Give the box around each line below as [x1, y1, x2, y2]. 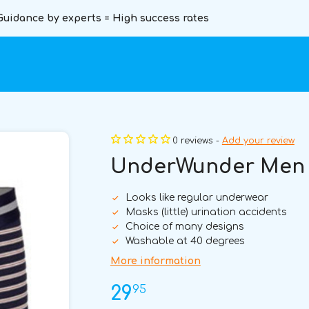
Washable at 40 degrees [125, 236, 245, 246]
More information [110, 256, 201, 266]
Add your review [221, 135, 295, 146]
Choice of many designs [125, 221, 244, 232]
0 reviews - [172, 135, 222, 146]
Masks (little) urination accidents [125, 207, 287, 217]
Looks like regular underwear [125, 192, 268, 203]
